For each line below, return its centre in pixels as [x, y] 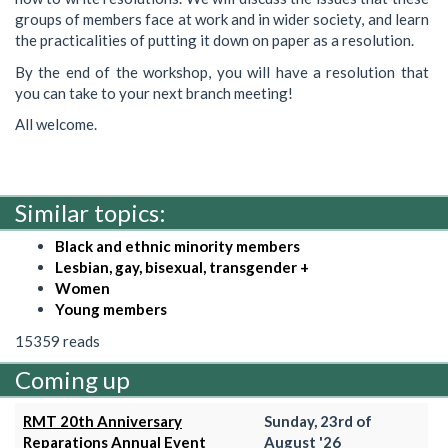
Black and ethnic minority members [177, 246]
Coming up [72, 379]
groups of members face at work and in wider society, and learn [222, 19]
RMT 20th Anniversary [102, 421]
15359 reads [57, 340]
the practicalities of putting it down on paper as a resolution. [214, 40]
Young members [111, 309]
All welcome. [56, 124]
